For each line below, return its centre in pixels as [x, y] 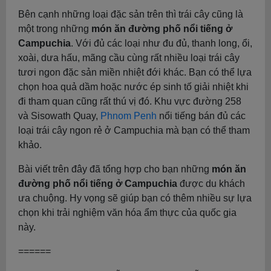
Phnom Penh [129, 116]
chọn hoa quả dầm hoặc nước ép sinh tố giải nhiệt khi [133, 87]
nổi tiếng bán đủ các [201, 116]
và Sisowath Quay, [59, 116]
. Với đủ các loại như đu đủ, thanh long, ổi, [162, 43]
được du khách [211, 183]
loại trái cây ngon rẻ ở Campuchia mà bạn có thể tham [134, 130]
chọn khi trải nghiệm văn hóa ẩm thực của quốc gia [127, 212]
